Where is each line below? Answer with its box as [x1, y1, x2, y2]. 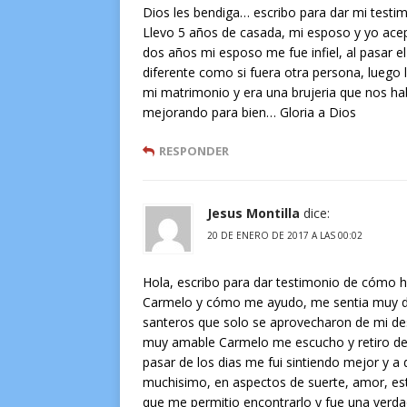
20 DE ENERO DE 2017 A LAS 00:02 [207, 229, 362, 242]
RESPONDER [159, 143, 229, 159]
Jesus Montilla [207, 204, 300, 222]
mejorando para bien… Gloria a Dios [143, 104, 356, 121]
